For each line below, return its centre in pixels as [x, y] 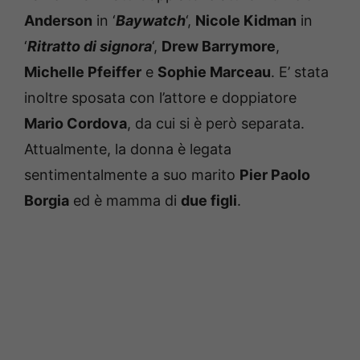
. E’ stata [300, 72]
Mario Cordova [76, 123]
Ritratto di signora [90, 46]
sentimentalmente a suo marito [132, 174]
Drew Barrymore [219, 46]
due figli [209, 200]
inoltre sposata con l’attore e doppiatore [160, 97]
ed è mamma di [125, 200]
